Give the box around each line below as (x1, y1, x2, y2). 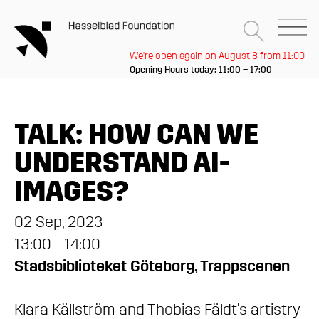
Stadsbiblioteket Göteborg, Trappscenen (14, 256, 290, 276)
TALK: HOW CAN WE (14, 117, 258, 152)
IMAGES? (14, 174, 129, 209)
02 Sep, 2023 (14, 212, 103, 231)
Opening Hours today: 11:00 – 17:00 (130, 64, 272, 75)
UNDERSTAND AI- (14, 146, 230, 180)
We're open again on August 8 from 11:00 (130, 50, 305, 62)
